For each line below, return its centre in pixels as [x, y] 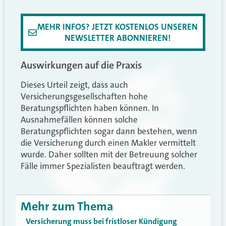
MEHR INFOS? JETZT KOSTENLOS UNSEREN [117, 27]
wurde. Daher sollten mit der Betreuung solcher [109, 155]
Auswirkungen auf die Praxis [81, 65]
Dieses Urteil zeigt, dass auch [74, 85]
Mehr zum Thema [67, 206]
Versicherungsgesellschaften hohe [84, 97]
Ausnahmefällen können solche [79, 120]
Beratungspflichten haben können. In [90, 108]
